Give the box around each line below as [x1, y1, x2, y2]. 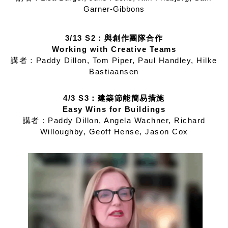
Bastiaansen [89, 67, 139, 76]
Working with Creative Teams [51, 44, 177, 53]
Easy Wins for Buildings [62, 104, 166, 113]
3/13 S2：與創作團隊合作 [65, 33, 163, 42]
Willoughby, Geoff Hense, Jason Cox [40, 127, 188, 136]
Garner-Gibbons [83, 4, 145, 13]
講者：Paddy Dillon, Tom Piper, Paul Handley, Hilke [11, 55, 217, 65]
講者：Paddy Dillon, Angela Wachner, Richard [22, 116, 206, 125]
